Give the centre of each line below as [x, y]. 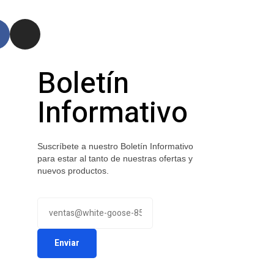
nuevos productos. [73, 170]
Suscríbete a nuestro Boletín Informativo [115, 146]
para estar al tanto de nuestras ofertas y [115, 158]
